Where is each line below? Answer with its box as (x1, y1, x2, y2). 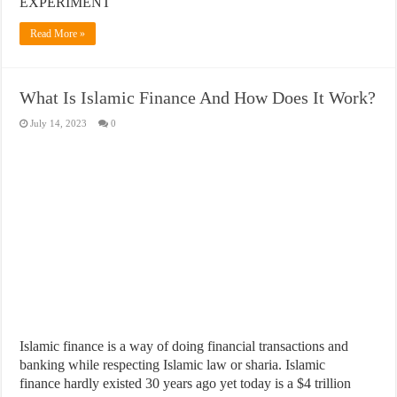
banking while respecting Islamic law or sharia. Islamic (19, 356, 326, 372)
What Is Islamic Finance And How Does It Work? (19, 87, 377, 107)
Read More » (30, 27, 86, 40)
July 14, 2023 (30, 117, 88, 128)
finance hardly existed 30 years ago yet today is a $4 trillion (19, 375, 352, 391)
